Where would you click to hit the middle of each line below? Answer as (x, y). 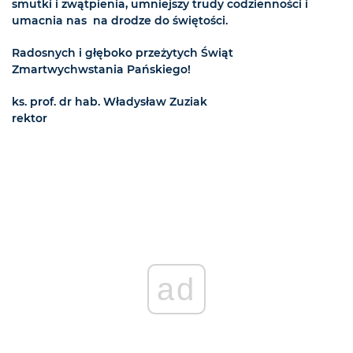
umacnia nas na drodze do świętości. (120, 21)
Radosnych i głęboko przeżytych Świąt (123, 53)
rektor (30, 119)
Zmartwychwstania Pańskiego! (101, 70)
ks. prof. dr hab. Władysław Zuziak (117, 102)
